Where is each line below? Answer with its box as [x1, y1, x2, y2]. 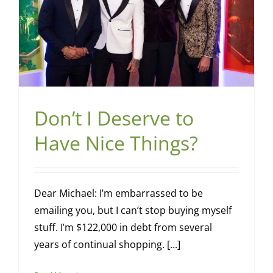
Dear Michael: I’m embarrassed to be [34, 186, 203, 200]
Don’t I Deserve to [34, 105, 194, 132]
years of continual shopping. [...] [34, 238, 180, 252]
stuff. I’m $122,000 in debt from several [34, 221, 212, 235]
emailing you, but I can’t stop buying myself [34, 204, 232, 218]
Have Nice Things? [34, 130, 198, 157]
